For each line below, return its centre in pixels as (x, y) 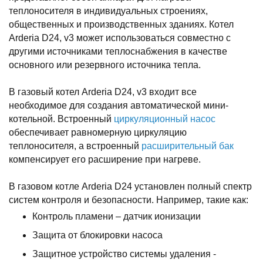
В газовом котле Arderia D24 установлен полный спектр (130, 186)
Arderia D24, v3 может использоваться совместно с (120, 38)
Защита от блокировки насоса (97, 235)
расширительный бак (188, 146)
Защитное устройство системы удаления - (124, 254)
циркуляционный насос (165, 119)
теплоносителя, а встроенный (75, 146)
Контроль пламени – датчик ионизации (117, 216)
